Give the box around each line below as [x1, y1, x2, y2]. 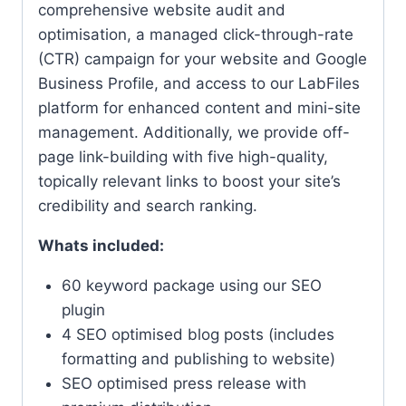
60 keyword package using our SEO [61, 275, 322, 295]
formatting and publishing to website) [61, 349, 335, 368]
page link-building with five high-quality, [38, 147, 328, 166]
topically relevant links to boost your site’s [38, 171, 341, 190]
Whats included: [38, 236, 164, 255]
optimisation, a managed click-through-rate [38, 24, 353, 43]
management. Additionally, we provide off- [38, 122, 350, 141]
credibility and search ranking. [38, 196, 257, 215]
